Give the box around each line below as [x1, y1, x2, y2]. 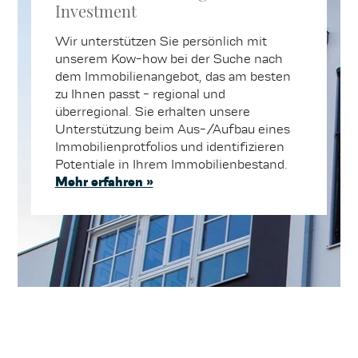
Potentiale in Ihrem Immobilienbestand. [54, 157, 288, 173]
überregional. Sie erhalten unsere [54, 104, 250, 120]
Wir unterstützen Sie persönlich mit [54, 34, 267, 50]
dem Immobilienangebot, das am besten [54, 69, 291, 85]
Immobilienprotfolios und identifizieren [54, 139, 284, 155]
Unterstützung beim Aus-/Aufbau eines [54, 121, 290, 137]
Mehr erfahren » [54, 174, 153, 190]
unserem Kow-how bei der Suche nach [54, 51, 283, 67]
